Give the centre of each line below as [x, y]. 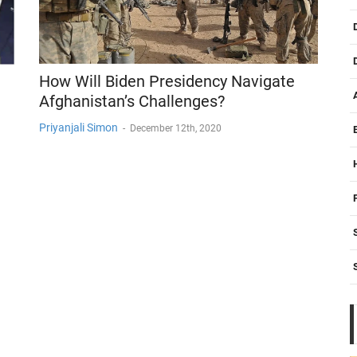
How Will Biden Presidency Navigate [167, 82]
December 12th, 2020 [176, 129]
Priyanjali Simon [78, 128]
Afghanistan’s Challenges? [132, 102]
